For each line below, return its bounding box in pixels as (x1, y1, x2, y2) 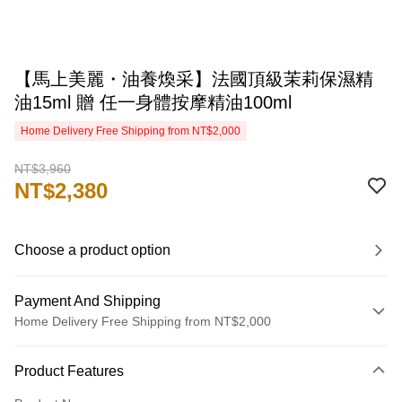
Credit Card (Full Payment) (14, 371, 167, 385)
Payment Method (22, 342, 119, 356)
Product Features (14, 363, 124, 379)
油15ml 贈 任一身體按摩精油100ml (14, 92, 292, 112)
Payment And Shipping (14, 293, 161, 309)
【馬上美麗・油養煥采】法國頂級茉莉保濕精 (14, 69, 373, 89)
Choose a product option (14, 242, 170, 258)
